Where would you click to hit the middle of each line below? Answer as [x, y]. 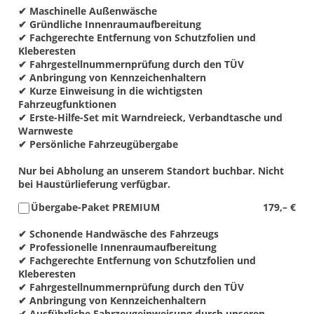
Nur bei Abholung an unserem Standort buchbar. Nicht [151, 171]
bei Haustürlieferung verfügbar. [94, 184]
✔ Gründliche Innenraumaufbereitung [110, 24]
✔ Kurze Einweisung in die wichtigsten [110, 91]
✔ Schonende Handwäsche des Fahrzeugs [118, 234]
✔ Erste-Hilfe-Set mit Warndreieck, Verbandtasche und [150, 117]
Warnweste [46, 131]
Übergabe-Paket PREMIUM [95, 207]
